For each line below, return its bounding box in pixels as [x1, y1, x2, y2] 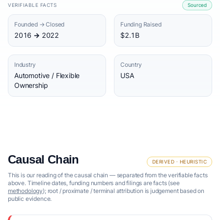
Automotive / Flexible [14, 71, 80, 80]
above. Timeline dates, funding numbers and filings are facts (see [8, 179, 180, 187]
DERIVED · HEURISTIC [152, 159, 207, 165]
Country [120, 61, 142, 68]
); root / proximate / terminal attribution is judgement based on [43, 187, 204, 194]
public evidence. [8, 195, 52, 202]
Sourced [188, 2, 207, 8]
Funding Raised [120, 21, 162, 28]
